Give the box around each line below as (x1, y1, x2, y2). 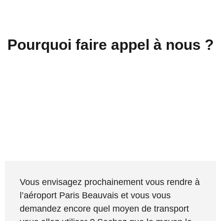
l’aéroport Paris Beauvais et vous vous (20, 190, 171, 200)
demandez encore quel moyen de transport (20, 203, 189, 214)
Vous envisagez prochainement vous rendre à (20, 177, 200, 187)
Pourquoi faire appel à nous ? (7, 36, 214, 53)
